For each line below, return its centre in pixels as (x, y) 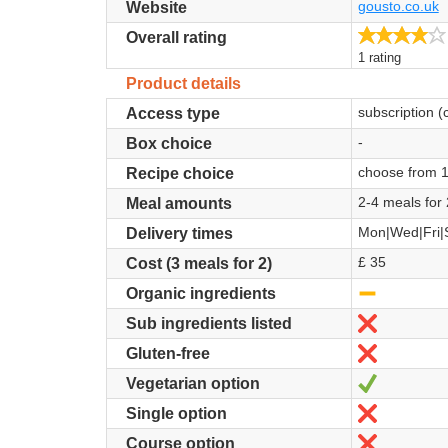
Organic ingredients (200, 293)
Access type (172, 113)
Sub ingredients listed (208, 323)
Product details (183, 83)
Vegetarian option (192, 383)
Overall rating (176, 37)
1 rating (379, 57)
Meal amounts (178, 203)
